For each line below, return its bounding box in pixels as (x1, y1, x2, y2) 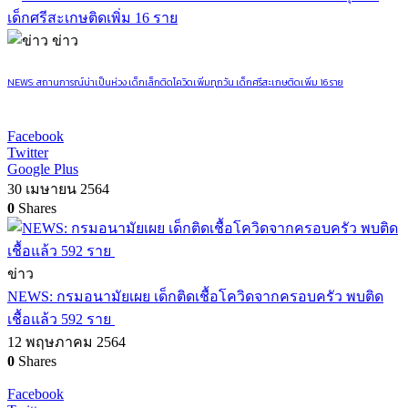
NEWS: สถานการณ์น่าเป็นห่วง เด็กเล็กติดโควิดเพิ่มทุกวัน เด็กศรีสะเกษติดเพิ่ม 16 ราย (7, 75, 343, 90)
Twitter (7, 145, 48, 160)
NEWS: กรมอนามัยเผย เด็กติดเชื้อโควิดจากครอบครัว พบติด (7, 289, 383, 304)
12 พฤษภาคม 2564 (7, 334, 126, 350)
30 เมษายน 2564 (7, 181, 109, 197)
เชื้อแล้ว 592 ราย (7, 311, 115, 327)
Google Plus (7, 161, 78, 177)
